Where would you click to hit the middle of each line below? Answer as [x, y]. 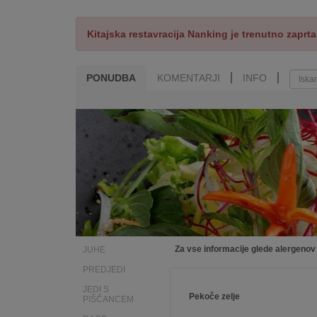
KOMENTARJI [189, 78]
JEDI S [96, 289]
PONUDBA [111, 78]
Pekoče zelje [214, 296]
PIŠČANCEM [108, 299]
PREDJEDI [104, 270]
